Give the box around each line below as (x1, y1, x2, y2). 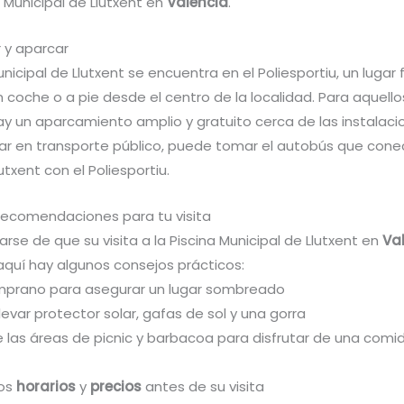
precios (90, 377, 142, 397)
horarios (16, 377, 76, 397)
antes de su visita (142, 377, 264, 397)
